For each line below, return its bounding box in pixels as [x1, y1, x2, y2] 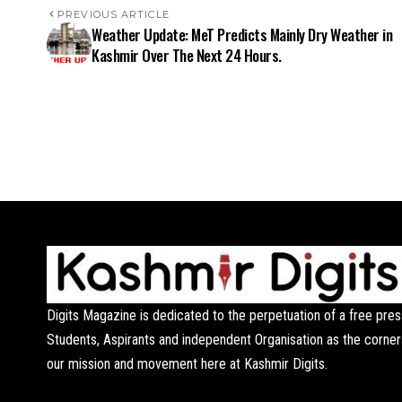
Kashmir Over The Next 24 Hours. [92, 44, 282, 66]
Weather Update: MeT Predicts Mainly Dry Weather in [92, 23, 393, 46]
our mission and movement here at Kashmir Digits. [47, 355, 328, 372]
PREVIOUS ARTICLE [57, 8, 170, 21]
